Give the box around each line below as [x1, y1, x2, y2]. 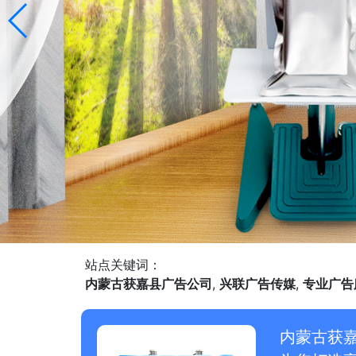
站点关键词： [85, 257, 161, 273]
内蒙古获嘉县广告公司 [85, 276, 212, 292]
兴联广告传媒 [219, 276, 296, 292]
